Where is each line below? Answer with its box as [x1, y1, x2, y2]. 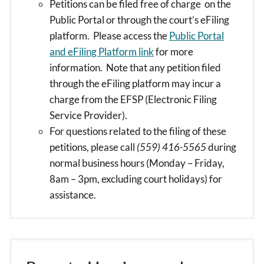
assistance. [49, 189, 98, 201]
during [206, 141, 236, 153]
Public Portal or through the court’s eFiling [49, 14, 229, 26]
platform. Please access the [49, 29, 169, 42]
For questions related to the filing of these [49, 125, 226, 137]
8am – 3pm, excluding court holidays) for [49, 173, 222, 185]
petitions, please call [49, 141, 137, 153]
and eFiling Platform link [49, 45, 154, 58]
